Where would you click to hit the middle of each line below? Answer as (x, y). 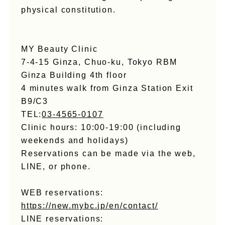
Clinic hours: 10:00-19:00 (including (101, 128)
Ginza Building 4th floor (74, 75)
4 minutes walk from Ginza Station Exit (107, 88)
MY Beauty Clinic (59, 49)
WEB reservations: (62, 193)
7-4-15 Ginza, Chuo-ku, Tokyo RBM (99, 62)
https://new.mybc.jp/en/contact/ (89, 206)
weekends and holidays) (75, 141)
